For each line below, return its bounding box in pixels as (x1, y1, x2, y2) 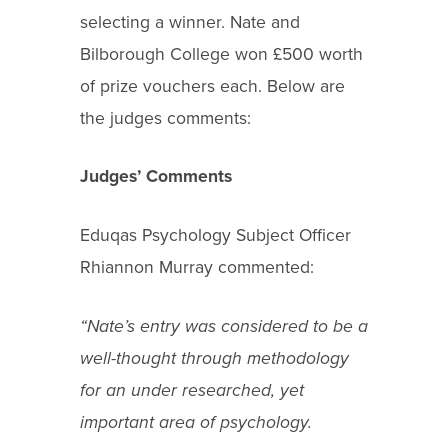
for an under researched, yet (80, 379, 304, 401)
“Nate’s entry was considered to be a (80, 315, 368, 337)
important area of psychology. (80, 411, 312, 433)
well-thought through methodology (80, 347, 349, 369)
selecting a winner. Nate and (80, 11, 300, 33)
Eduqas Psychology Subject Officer (80, 225, 351, 247)
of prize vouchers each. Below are (80, 75, 345, 97)
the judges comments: (80, 107, 251, 129)
